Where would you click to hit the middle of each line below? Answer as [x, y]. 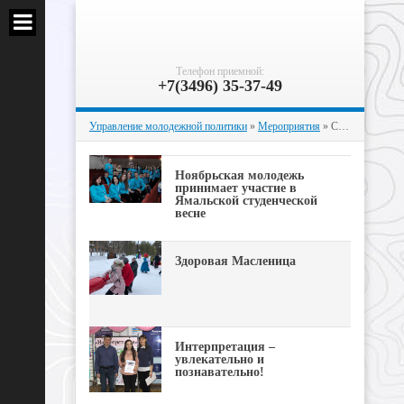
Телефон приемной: [220, 71]
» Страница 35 [329, 126]
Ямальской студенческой [246, 201]
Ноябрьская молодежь [239, 175]
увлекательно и [220, 359]
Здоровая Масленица [235, 261]
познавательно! [220, 372]
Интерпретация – [225, 347]
